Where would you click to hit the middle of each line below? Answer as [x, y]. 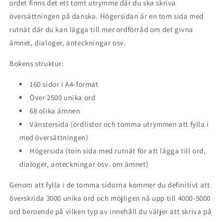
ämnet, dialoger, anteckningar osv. [68, 42]
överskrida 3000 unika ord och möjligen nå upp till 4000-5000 [110, 198]
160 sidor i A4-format [64, 84]
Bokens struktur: [37, 63]
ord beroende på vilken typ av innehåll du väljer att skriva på [111, 211]
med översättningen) [54, 137]
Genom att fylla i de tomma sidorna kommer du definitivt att [110, 184]
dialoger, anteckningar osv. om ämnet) [84, 164]
